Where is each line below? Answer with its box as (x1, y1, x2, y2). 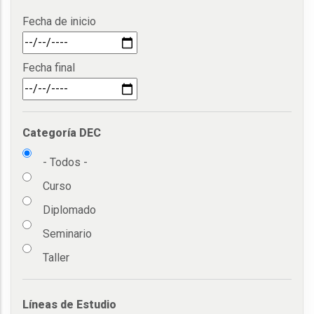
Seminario (43, 227, 92, 241)
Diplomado (43, 203, 96, 217)
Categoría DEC (22, 126, 101, 140)
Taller (43, 251, 69, 265)
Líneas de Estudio (22, 298, 116, 312)
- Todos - (43, 156, 88, 170)
